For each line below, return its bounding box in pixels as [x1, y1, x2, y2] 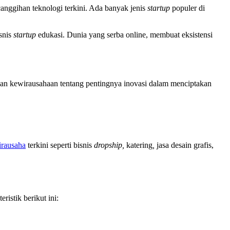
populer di [170, 3, 205, 12]
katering [126, 140, 152, 149]
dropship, [94, 140, 126, 149]
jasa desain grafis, [157, 140, 214, 149]
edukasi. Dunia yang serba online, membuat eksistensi [36, 30, 213, 39]
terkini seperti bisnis [26, 140, 94, 149]
